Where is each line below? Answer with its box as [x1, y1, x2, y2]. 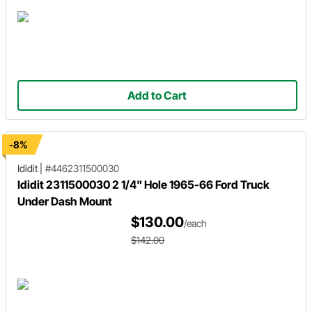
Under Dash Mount [17, 194, 112, 208]
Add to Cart [127, 88, 187, 103]
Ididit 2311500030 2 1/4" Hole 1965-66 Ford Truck [17, 178, 270, 192]
